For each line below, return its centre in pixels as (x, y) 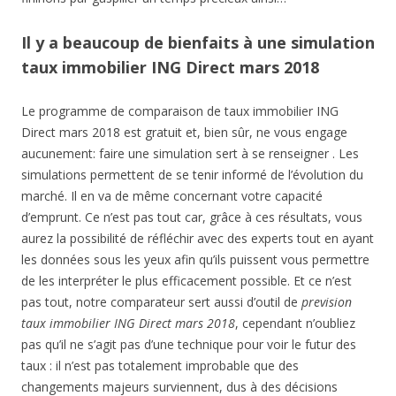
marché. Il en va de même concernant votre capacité (172, 196)
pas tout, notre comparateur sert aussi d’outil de (161, 302)
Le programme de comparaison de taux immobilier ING (180, 111)
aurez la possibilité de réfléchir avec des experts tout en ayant (198, 238)
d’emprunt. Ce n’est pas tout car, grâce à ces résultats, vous (192, 217)
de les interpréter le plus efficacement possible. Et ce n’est (187, 281)
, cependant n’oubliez (295, 323)
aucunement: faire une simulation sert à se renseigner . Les (190, 153)
